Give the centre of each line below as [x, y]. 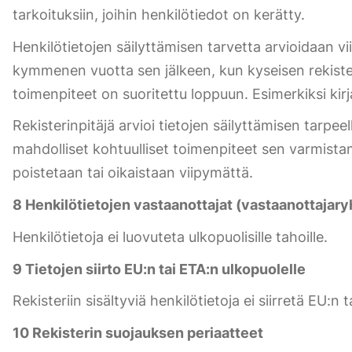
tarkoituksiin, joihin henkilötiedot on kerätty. [159, 15]
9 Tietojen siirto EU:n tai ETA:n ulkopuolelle [159, 269]
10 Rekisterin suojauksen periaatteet [138, 333]
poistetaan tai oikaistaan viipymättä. [133, 173]
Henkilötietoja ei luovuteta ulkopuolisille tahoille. [170, 236]
